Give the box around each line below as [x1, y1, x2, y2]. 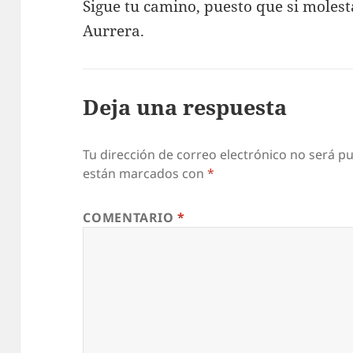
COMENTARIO [83, 208, 178, 226]
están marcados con [83, 164, 208, 182]
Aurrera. [83, 20, 145, 41]
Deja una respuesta [83, 91, 288, 121]
